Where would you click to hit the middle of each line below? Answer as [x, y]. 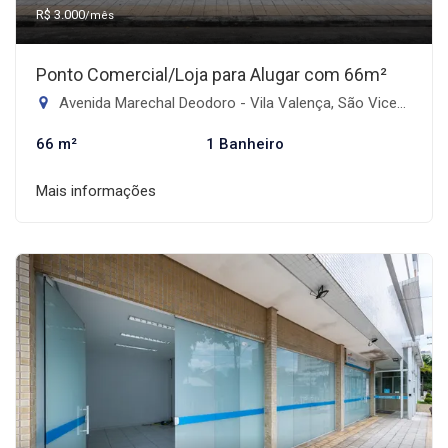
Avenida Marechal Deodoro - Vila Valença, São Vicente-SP [226, 102]
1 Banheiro [244, 143]
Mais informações [96, 190]
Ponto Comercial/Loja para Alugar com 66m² [211, 74]
